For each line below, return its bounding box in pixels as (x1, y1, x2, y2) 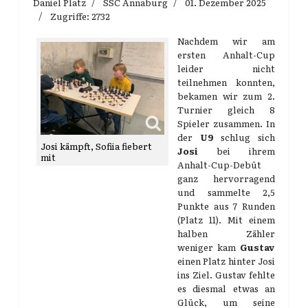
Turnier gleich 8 (177, 103, 275, 116)
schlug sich (213, 131, 276, 144)
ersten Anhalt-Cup (177, 48, 275, 61)
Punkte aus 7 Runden (177, 199, 275, 212)
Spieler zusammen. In (177, 117, 275, 130)
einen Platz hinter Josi (177, 254, 275, 267)
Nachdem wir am (177, 34, 275, 47)
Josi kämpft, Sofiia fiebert (41, 140, 152, 153)
